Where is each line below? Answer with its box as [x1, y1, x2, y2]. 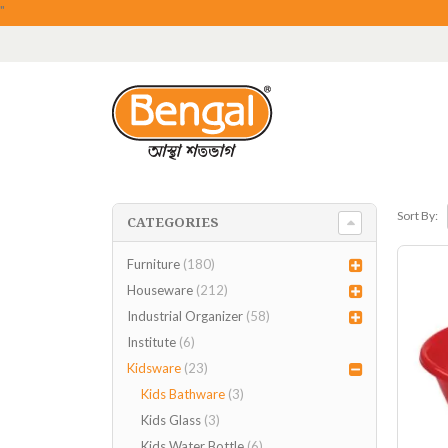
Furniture [126, 255, 180, 272]
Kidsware [126, 359, 181, 376]
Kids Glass [140, 411, 201, 428]
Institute [126, 333, 176, 350]
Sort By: [397, 208, 438, 224]
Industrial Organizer [126, 307, 243, 324]
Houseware [126, 281, 193, 298]
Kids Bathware [140, 385, 225, 402]
